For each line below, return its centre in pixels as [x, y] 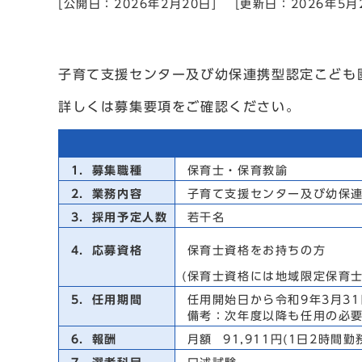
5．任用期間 [104, 300]
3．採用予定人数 [117, 217]
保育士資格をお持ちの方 [254, 250]
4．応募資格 [104, 250]
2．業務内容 [104, 194]
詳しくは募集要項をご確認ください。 [179, 107]
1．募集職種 [104, 170]
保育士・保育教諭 [235, 170]
